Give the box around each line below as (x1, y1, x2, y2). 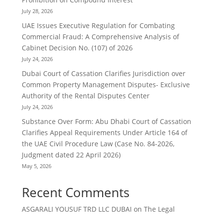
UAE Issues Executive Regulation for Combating (21, 20, 175, 30)
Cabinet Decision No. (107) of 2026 (21, 43, 133, 52)
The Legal (143, 204, 175, 214)
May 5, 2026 (21, 162, 51, 170)
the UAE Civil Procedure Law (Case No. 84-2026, (21, 139, 174, 148)
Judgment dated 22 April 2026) (21, 150, 121, 159)
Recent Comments (21, 183, 129, 201)
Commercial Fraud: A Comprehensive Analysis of (21, 31, 179, 41)
